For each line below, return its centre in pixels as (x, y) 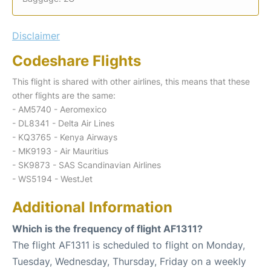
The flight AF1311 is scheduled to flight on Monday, (129, 245)
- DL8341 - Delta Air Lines (63, 123)
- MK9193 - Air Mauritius (60, 151)
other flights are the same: (64, 95)
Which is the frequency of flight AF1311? (107, 228)
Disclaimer (36, 35)
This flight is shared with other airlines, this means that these (131, 81)
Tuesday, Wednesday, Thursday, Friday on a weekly (129, 261)
